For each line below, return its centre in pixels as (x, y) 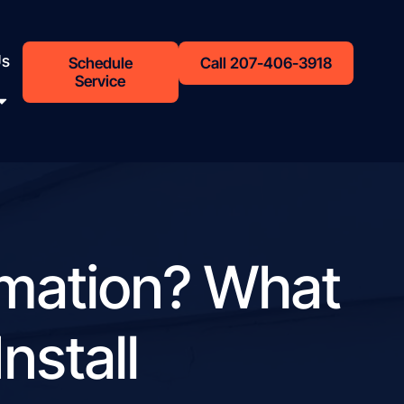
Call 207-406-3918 (266, 64)
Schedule (100, 64)
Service (101, 82)
